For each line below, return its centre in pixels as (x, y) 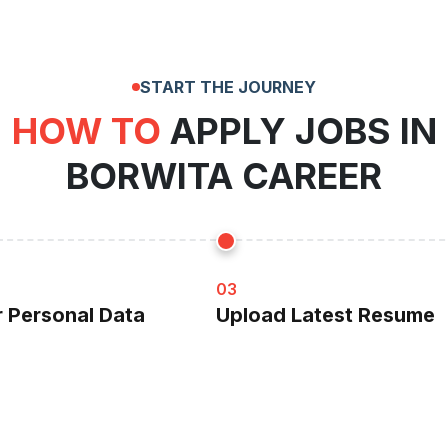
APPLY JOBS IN (298, 130)
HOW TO (86, 130)
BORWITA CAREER (224, 175)
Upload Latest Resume (325, 314)
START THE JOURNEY (228, 86)
